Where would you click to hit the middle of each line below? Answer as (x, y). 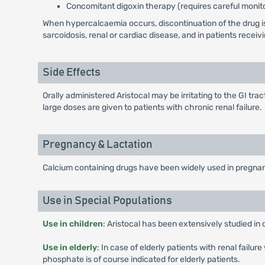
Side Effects (71, 72)
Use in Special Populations (107, 201)
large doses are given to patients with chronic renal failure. (152, 107)
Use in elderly (70, 248)
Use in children (72, 224)
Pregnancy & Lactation (97, 145)
